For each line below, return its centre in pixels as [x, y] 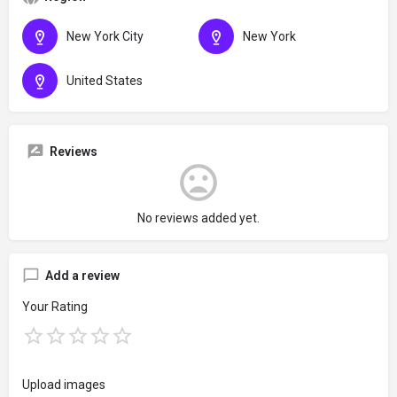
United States [105, 80]
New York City [105, 36]
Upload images [64, 384]
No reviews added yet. [198, 218]
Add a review [82, 275]
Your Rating [55, 306]
